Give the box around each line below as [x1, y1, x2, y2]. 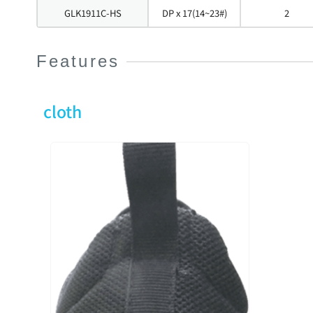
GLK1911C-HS [64, 6, 122, 20]
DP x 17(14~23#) [161, 6, 227, 20]
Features [36, 52, 119, 71]
